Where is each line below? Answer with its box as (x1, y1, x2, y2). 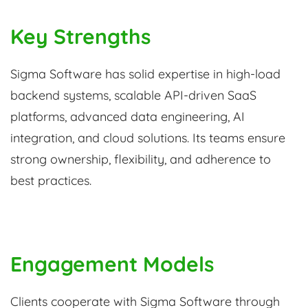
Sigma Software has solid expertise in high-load (10, 66, 280, 82)
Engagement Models (10, 251, 214, 278)
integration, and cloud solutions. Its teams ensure (10, 130, 285, 146)
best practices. (10, 173, 91, 189)
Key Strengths (10, 23, 151, 50)
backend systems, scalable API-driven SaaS (10, 87, 256, 104)
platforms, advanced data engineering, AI (10, 109, 245, 125)
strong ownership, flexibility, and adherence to (10, 151, 271, 168)
